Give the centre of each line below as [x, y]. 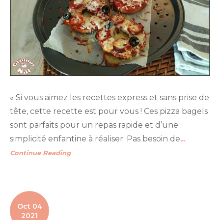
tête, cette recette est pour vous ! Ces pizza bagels [109, 111]
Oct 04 [29, 206]
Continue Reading [40, 152]
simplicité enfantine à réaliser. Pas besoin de [95, 138]
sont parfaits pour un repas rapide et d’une [94, 125]
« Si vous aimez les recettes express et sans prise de [110, 97]
